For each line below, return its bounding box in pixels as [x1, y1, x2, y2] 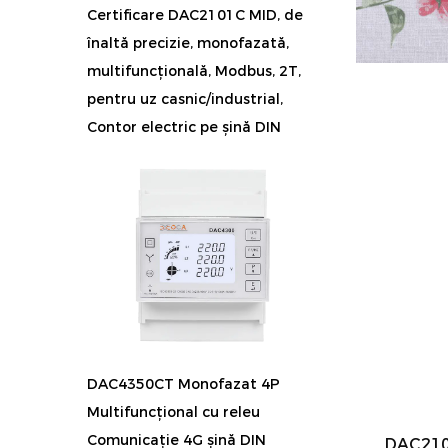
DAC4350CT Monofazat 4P [87, 375, 280, 394]
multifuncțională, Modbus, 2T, [87, 62, 301, 81]
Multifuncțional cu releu [87, 403, 260, 422]
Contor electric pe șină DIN [87, 118, 281, 137]
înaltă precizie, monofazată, [87, 34, 289, 53]
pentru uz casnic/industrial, [87, 90, 283, 109]
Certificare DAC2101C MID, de [87, 6, 303, 25]
